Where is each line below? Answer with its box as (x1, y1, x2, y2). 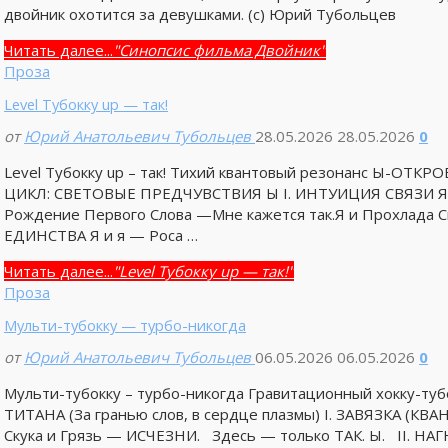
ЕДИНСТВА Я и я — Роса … (3, 225, 198, 245)
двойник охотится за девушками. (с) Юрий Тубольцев (3, 3, 396, 24)
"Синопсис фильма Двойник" (112, 39, 326, 60)
